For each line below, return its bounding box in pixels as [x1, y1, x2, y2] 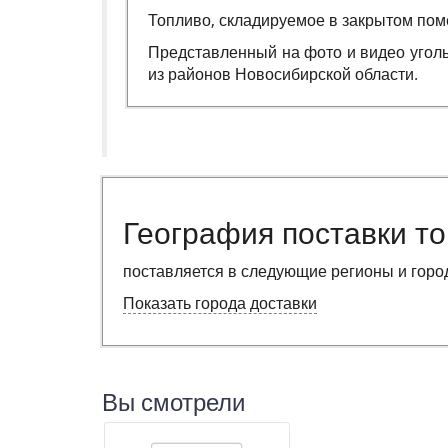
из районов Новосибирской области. [148, 65, 418, 85]
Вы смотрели [102, 389, 245, 418]
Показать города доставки [123, 294, 317, 314]
